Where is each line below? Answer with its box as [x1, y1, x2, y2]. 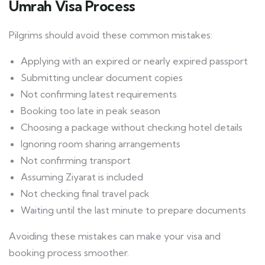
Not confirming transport [21, 154, 131, 167]
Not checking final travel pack [21, 188, 150, 200]
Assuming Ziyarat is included [21, 171, 143, 183]
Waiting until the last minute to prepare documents [21, 204, 246, 216]
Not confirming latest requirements [21, 88, 177, 101]
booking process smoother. [9, 247, 129, 259]
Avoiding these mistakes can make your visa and [9, 230, 221, 243]
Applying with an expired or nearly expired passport [21, 55, 248, 67]
